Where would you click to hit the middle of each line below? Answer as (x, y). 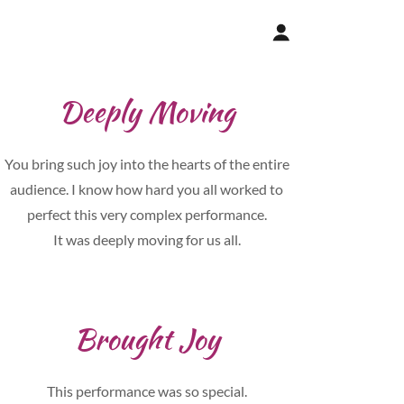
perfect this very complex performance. (147, 214)
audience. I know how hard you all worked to (147, 189)
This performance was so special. (147, 391)
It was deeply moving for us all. (147, 239)
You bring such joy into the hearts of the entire (147, 164)
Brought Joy (147, 339)
